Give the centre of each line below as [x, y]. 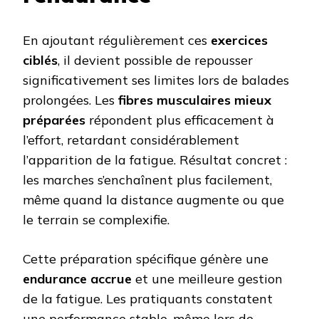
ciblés [40, 60]
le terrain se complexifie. [96, 219]
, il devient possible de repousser [155, 60]
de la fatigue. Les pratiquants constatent [148, 298]
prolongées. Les [70, 100]
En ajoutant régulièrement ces [117, 40]
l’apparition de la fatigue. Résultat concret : [155, 159]
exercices [239, 40]
